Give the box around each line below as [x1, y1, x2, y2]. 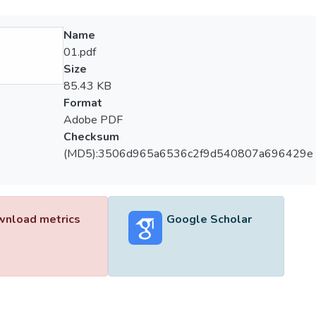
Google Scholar [166, 212, 252, 227]
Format [63, 95, 102, 111]
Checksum [63, 129, 119, 145]
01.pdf [63, 44, 96, 60]
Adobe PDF [63, 112, 123, 128]
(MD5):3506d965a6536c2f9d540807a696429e [63, 146, 313, 162]
